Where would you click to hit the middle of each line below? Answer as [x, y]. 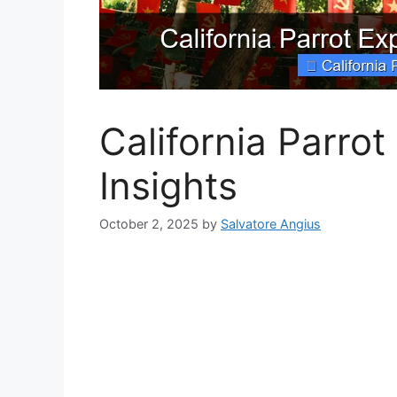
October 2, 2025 [149, 223]
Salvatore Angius [271, 223]
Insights [168, 185]
